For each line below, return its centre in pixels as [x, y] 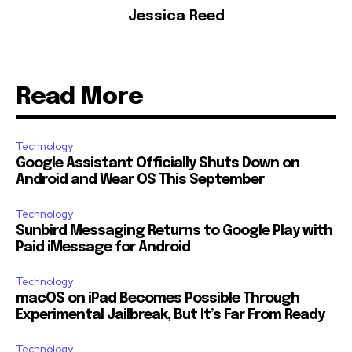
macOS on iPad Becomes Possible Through [158, 298]
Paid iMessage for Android [103, 247]
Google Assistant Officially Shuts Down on [158, 163]
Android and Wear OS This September [140, 180]
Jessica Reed [176, 16]
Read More [79, 97]
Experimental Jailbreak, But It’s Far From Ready [170, 315]
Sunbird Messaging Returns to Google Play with [174, 231]
